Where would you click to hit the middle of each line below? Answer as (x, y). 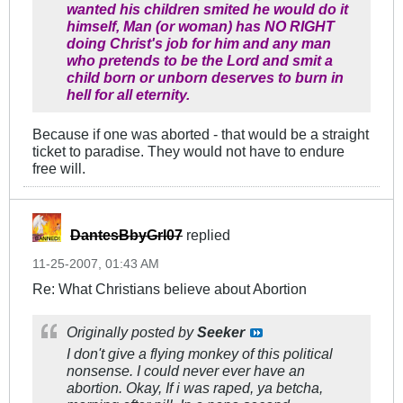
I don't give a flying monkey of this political (200, 354)
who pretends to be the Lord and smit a (200, 61)
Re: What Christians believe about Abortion (170, 289)
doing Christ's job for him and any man (199, 44)
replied (206, 235)
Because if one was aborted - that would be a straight (201, 134)
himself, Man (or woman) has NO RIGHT (201, 27)
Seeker (221, 332)
